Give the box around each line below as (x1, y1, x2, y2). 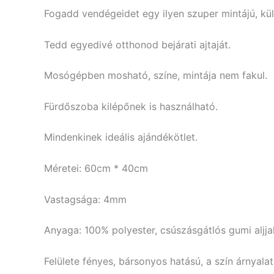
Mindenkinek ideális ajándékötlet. (44, 131, 198, 144)
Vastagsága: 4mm (44, 193, 127, 206)
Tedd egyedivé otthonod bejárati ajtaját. (44, 38, 231, 51)
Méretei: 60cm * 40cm (44, 161, 148, 174)
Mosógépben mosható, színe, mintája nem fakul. (44, 69, 267, 82)
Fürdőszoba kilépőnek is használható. (44, 100, 218, 113)
